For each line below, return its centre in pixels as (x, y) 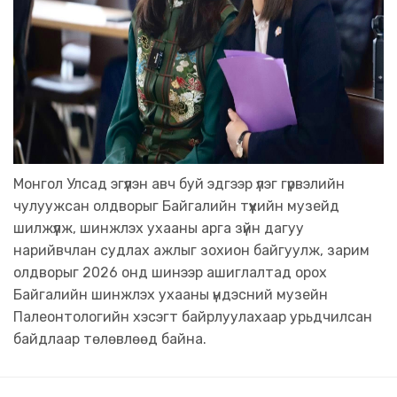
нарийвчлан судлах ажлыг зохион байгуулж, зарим (191, 251)
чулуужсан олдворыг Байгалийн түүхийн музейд (176, 206)
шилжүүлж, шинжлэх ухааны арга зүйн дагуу (159, 229)
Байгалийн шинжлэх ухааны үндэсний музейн (171, 295)
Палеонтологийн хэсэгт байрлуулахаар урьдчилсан (193, 317)
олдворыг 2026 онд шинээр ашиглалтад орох (170, 273)
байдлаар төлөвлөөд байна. (110, 339)
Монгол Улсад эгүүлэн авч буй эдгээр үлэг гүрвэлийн (179, 184)
